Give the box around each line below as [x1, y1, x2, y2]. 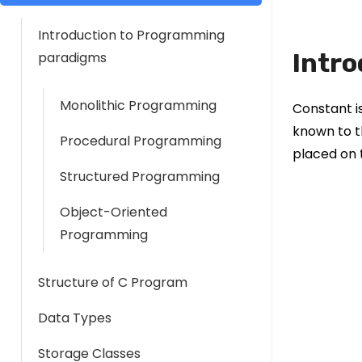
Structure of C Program [38, 273, 187, 292]
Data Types [38, 309, 112, 327]
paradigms [38, 48, 107, 67]
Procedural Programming [60, 132, 221, 150]
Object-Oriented [60, 203, 167, 221]
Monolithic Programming [60, 96, 217, 115]
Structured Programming [60, 167, 220, 186]
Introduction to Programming [38, 26, 225, 44]
